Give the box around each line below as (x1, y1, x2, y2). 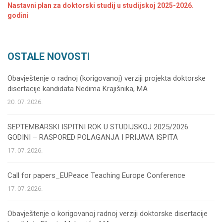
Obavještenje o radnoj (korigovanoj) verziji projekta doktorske (7, 74, 206, 83)
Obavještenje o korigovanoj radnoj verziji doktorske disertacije (7, 209, 208, 218)
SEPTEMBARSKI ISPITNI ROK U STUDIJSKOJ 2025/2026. (7, 122, 190, 131)
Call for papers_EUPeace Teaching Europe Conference (7, 171, 185, 180)
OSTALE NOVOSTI (7, 51, 90, 62)
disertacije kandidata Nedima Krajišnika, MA (7, 84, 148, 93)
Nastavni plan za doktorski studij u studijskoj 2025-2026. (7, 1, 194, 9)
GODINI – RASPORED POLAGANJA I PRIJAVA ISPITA (7, 133, 178, 142)
